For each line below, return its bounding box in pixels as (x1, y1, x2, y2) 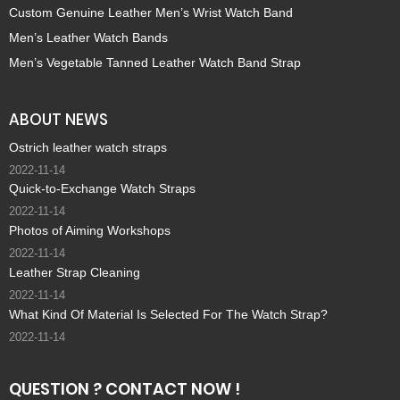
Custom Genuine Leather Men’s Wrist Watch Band (9, 5, 293, 21)
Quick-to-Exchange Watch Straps (9, 181, 196, 196)
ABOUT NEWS (9, 108, 108, 130)
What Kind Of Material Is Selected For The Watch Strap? (9, 306, 328, 321)
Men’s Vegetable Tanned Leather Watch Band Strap (9, 54, 301, 70)
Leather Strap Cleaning (9, 265, 140, 280)
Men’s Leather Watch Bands (9, 29, 168, 45)
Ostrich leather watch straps (9, 139, 167, 154)
